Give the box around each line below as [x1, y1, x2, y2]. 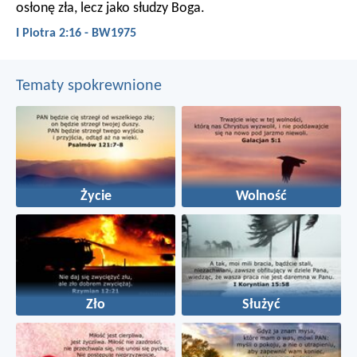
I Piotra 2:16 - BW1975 [16, 27, 136, 41]
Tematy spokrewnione [16, 77, 162, 94]
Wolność [236, 190, 287, 204]
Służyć [242, 298, 280, 312]
